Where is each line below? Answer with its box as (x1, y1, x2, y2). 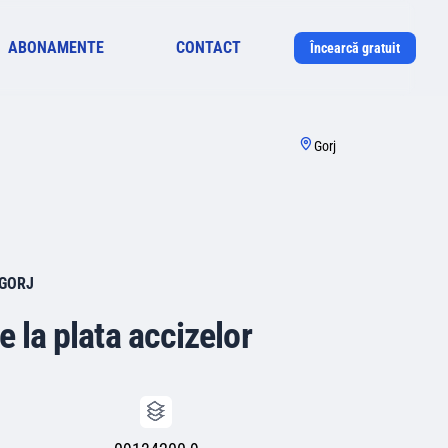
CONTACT (176, 38, 242, 57)
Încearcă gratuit (309, 40, 400, 56)
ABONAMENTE (7, 38, 104, 57)
